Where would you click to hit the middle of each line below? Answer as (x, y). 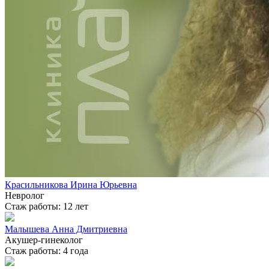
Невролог (25, 196)
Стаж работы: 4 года (47, 251)
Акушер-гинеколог (44, 240)
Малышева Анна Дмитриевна (66, 229)
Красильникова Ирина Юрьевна (71, 185)
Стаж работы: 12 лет (47, 207)
